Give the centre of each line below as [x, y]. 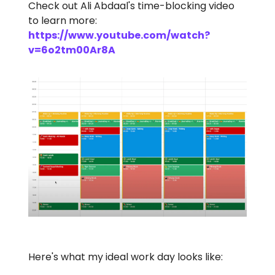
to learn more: [63, 20]
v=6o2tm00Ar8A [72, 50]
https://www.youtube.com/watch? [119, 35]
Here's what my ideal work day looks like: [126, 257]
